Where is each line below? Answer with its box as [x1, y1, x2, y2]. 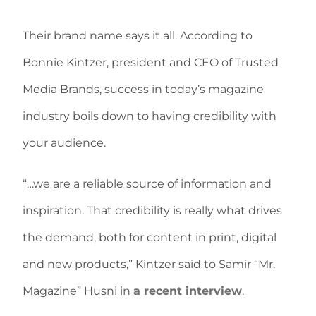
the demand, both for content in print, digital [23, 231, 276, 245]
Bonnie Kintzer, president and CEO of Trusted [23, 56, 279, 70]
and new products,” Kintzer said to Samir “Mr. [23, 257, 275, 272]
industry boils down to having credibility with [23, 109, 276, 123]
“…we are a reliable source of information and [23, 177, 272, 191]
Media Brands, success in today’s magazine [23, 83, 264, 97]
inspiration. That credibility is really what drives [23, 204, 282, 218]
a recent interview [133, 284, 242, 298]
